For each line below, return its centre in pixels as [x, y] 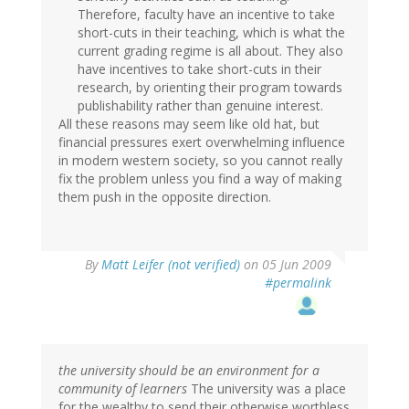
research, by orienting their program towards [210, 88]
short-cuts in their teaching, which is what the [211, 33]
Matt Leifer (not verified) [171, 265]
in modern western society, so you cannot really [200, 161]
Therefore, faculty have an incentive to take [206, 15]
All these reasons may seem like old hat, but [189, 124]
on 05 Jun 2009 [286, 265]
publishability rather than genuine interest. [200, 106]
